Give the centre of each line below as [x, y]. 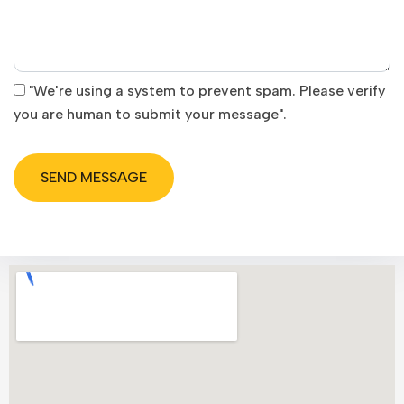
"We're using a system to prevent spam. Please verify [207, 91]
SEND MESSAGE [94, 177]
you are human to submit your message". [150, 114]
